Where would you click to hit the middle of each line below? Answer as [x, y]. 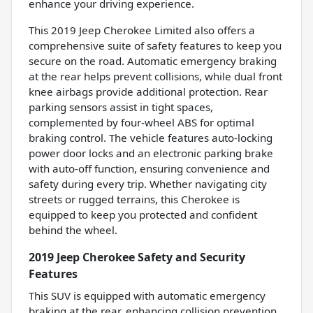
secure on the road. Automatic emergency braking [153, 61]
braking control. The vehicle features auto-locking [151, 138]
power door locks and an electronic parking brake [151, 153]
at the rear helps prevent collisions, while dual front [155, 77]
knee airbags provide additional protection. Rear [148, 92]
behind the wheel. [73, 230]
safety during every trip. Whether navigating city [148, 184]
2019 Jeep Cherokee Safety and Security [137, 257]
